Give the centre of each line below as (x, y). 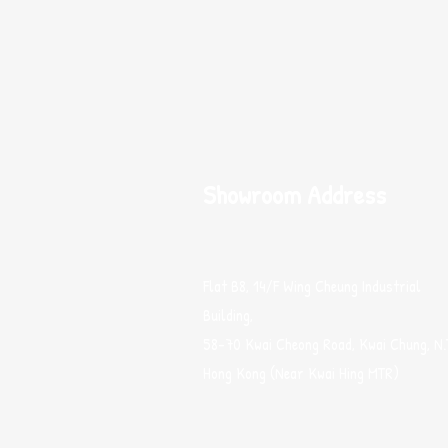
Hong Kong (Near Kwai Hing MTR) (301, 372)
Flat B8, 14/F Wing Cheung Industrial (312, 285)
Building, (228, 314)
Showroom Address (294, 194)
